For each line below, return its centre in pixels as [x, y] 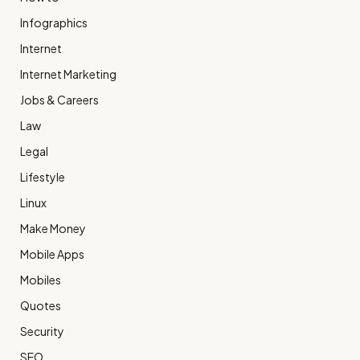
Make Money [53, 228]
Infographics [54, 22]
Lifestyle [43, 176]
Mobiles [41, 279]
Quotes [41, 305]
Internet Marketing [68, 74]
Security [42, 331]
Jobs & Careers [59, 99]
